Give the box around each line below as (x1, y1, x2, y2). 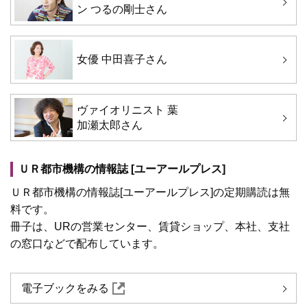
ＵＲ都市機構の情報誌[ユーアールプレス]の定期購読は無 (10, 186, 290, 199)
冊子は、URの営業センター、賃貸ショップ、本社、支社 (10, 221, 290, 233)
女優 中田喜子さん (76, 53, 167, 66)
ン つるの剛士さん (76, 3, 167, 15)
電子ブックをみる (21, 282, 109, 295)
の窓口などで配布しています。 (10, 238, 164, 250)
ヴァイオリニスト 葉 (76, 103, 178, 116)
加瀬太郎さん (76, 119, 143, 131)
